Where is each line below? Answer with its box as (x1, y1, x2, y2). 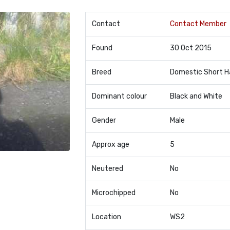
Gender (91, 116, 116, 125)
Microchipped (91, 188, 136, 197)
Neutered (91, 164, 123, 173)
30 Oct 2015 (169, 44, 212, 52)
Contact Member (169, 20, 226, 28)
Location (91, 213, 121, 221)
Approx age (91, 140, 129, 149)
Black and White (169, 92, 222, 101)
